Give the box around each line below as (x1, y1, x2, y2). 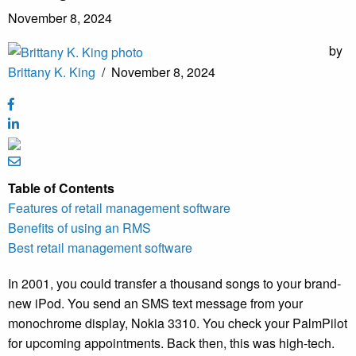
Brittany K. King (8, 63, 95, 82)
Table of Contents (8, 179, 114, 198)
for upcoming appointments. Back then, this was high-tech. (8, 334, 338, 353)
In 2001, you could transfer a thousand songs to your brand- (8, 274, 341, 293)
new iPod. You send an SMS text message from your (8, 294, 303, 313)
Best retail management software (8, 238, 192, 257)
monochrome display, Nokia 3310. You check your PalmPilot (8, 314, 347, 333)
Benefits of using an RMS (8, 219, 151, 238)
